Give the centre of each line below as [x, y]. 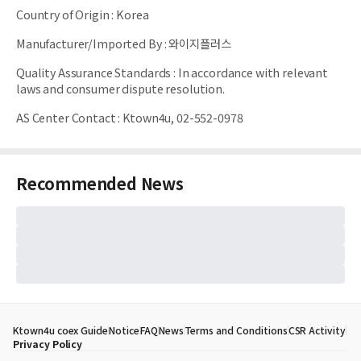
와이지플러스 [200, 43]
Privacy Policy [48, 344]
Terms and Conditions [236, 330]
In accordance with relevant [253, 72]
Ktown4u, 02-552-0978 [183, 117]
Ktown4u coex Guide [61, 330]
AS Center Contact [66, 117]
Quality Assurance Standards [94, 72]
